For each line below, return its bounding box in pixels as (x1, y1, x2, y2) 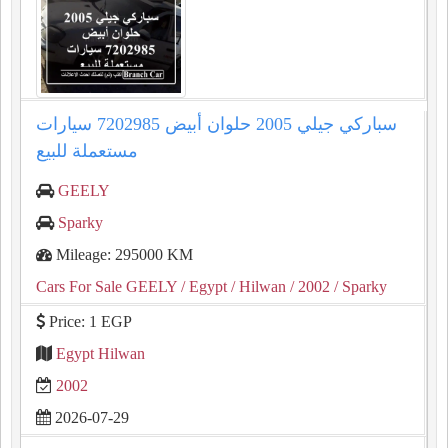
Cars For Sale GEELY (36, 278, 177, 295)
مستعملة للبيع (36, 141, 138, 161)
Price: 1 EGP (45, 313, 132, 330)
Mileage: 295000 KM (52, 246, 193, 263)
